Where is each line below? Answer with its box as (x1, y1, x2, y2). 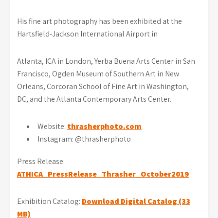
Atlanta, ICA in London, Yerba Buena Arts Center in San (17, 56, 195, 66)
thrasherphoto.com (67, 121, 142, 131)
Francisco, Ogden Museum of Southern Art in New (17, 69, 179, 79)
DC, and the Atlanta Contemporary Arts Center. (17, 94, 171, 104)
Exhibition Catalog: (17, 196, 82, 206)
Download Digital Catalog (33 (82, 196, 190, 206)
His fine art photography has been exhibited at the (17, 16, 182, 26)
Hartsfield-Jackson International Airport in (17, 29, 158, 39)
